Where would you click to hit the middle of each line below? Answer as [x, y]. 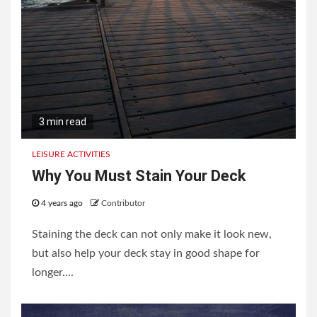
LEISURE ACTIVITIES [71, 155]
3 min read [63, 122]
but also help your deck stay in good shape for [146, 254]
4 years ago [62, 203]
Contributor [123, 203]
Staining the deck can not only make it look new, [152, 235]
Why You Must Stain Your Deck [139, 176]
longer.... [53, 273]
